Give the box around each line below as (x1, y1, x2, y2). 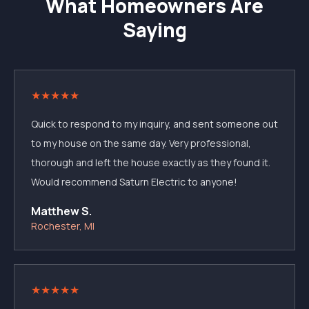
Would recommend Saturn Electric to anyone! (31, 175, 237, 188)
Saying (122, 17, 187, 43)
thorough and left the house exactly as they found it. (31, 156, 270, 169)
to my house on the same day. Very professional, (31, 137, 251, 150)
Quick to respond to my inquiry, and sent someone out (31, 117, 278, 130)
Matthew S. (31, 203, 92, 219)
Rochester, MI (31, 219, 94, 232)
